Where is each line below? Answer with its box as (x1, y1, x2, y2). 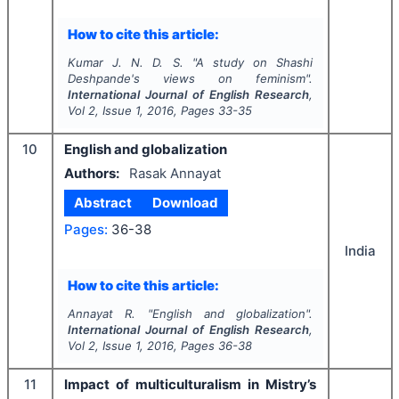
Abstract (74, 194, 133, 212)
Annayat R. (67, 306, 136, 322)
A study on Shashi (195, 55, 313, 70)
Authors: (64, 164, 119, 182)
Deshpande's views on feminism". (67, 71, 313, 86)
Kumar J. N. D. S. (67, 55, 183, 70)
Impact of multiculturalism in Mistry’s (64, 376, 316, 394)
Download (151, 194, 218, 212)
